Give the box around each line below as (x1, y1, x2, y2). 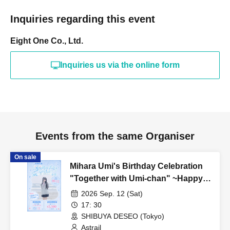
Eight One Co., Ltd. (10, 36, 83, 45)
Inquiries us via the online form (60, 61, 180, 69)
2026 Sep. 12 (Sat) (81, 189, 143, 198)
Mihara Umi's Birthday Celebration (70, 162, 203, 170)
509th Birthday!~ (70, 186, 134, 195)
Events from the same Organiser (35, 130, 195, 142)
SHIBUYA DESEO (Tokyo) (81, 212, 164, 220)
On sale (14, 154, 36, 161)
